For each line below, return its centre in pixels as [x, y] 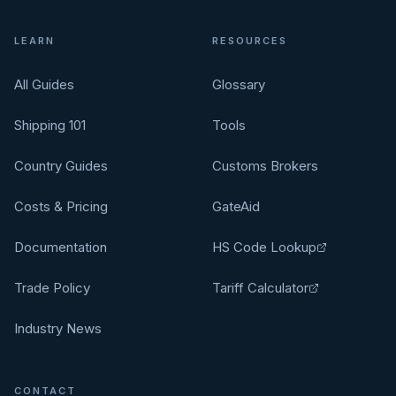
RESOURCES [250, 41]
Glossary [239, 84]
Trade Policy [52, 288]
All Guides [44, 84]
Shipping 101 [50, 125]
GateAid [236, 206]
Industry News [58, 328]
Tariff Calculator [260, 288]
